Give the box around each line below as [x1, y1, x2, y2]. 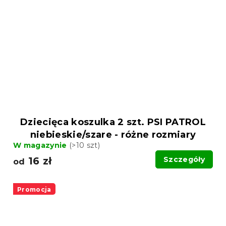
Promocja [17, 186, 51, 194]
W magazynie [13, 141, 69, 150]
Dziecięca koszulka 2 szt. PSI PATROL [20, 117, 206, 128]
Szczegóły [163, 155, 205, 164]
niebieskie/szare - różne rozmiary [30, 129, 196, 141]
